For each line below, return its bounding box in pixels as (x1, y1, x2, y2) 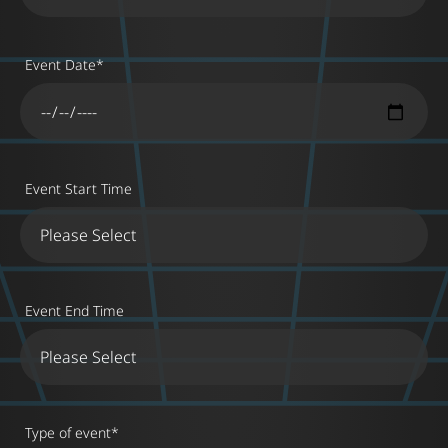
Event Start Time (25, 179, 132, 199)
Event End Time (25, 301, 124, 321)
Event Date (25, 55, 96, 75)
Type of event (25, 423, 111, 443)
